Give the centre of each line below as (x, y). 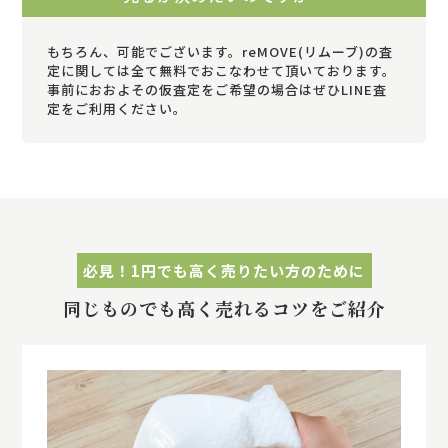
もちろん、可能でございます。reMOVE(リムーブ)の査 (220, 51)
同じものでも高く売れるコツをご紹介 (224, 308)
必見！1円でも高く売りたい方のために (224, 270)
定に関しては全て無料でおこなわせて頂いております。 (222, 70)
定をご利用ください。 (117, 108)
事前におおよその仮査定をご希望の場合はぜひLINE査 (217, 89)
